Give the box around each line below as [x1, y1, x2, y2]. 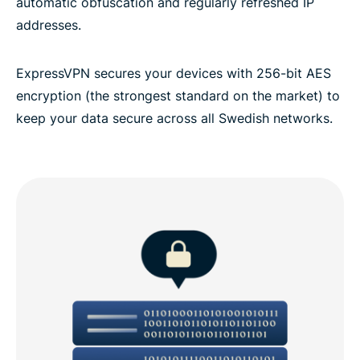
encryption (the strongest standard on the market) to [16, 87, 340, 104]
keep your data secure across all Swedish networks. [16, 109, 333, 126]
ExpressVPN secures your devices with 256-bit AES [16, 64, 331, 81]
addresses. [16, 16, 81, 33]
